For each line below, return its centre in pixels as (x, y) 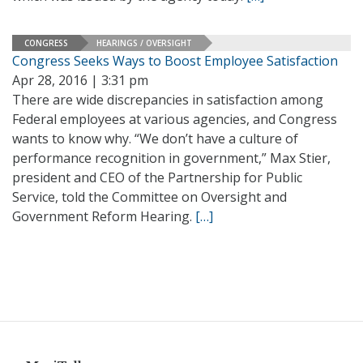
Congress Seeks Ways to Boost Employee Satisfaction (175, 61)
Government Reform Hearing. (104, 216)
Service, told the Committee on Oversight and (149, 197)
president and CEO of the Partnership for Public (157, 177)
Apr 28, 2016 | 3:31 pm (80, 80)
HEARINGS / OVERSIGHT (144, 43)
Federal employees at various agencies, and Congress (175, 119)
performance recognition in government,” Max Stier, (171, 158)
